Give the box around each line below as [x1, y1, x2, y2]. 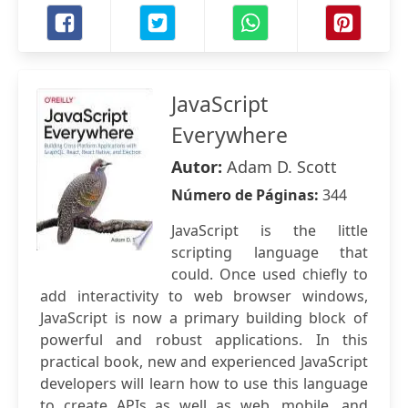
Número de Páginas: [171, 185, 322, 205]
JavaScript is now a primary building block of [40, 308, 368, 328]
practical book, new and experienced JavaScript [40, 352, 368, 372]
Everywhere [171, 120, 288, 149]
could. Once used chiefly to [171, 264, 368, 284]
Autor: [171, 156, 227, 178]
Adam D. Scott [227, 156, 337, 178]
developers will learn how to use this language [40, 373, 368, 393]
